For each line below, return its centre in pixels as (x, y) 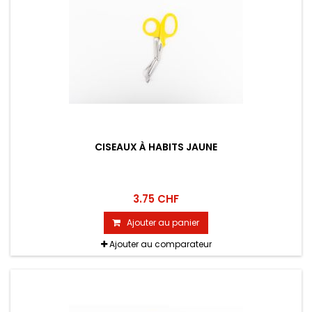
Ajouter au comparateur (160, 244)
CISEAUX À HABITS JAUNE (156, 147)
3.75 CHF (156, 199)
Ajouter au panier (163, 223)
